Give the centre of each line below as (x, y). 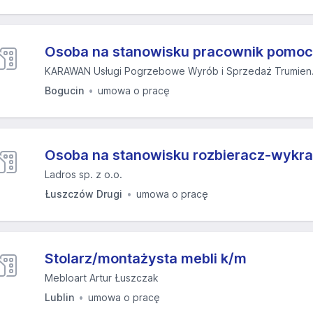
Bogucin (64, 90)
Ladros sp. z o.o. (83, 174)
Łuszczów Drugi (83, 194)
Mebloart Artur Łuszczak (102, 278)
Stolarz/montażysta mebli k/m (146, 259)
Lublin (59, 297)
